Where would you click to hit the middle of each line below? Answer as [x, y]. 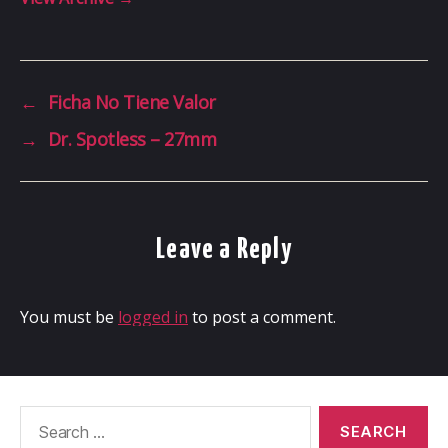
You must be [69, 316]
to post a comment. [262, 316]
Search [36, 416]
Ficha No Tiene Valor [131, 101]
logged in [153, 316]
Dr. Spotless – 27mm [132, 138]
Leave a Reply [224, 249]
